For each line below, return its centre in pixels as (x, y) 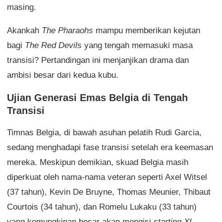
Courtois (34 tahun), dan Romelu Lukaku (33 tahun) (102, 207)
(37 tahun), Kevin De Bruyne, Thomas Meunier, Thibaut (109, 192)
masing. (22, 7)
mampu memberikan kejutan (147, 30)
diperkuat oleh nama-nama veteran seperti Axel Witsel (107, 177)
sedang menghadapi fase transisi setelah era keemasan (110, 147)
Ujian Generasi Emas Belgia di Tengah (97, 98)
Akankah (24, 30)
